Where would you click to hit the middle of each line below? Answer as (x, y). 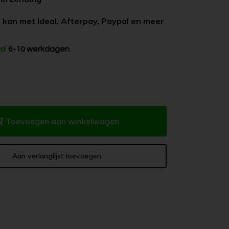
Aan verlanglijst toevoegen (57, 156)
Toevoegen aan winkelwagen (62, 121)
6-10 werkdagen (39, 49)
